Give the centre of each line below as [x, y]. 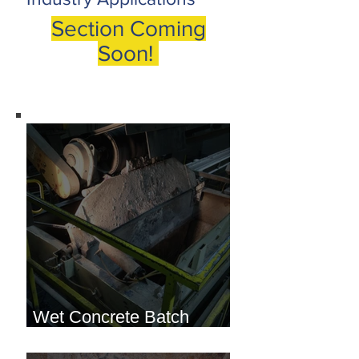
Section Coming [128, 28]
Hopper [61, 338]
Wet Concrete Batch [111, 317]
